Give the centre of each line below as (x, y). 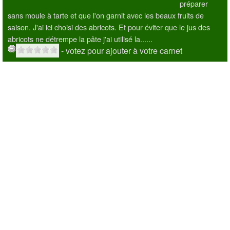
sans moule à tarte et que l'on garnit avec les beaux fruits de (106, 15)
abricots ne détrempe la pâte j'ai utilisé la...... (80, 39)
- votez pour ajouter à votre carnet (122, 51)
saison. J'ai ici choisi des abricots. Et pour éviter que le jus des (109, 27)
